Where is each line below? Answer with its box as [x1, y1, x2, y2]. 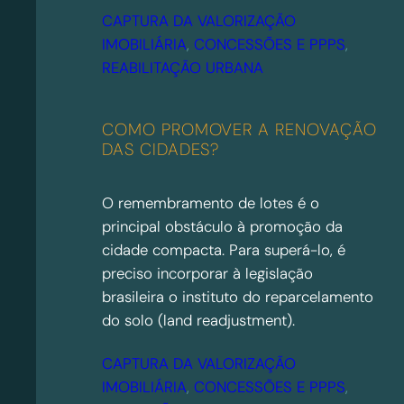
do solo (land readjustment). [102, 310, 296, 331]
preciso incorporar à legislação [102, 263, 314, 284]
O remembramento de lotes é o [102, 193, 320, 214]
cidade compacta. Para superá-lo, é [102, 240, 346, 261]
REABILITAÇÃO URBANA [102, 58, 264, 78]
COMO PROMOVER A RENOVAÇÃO [102, 119, 377, 142]
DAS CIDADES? [102, 139, 220, 161]
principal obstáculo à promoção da [102, 216, 344, 237]
